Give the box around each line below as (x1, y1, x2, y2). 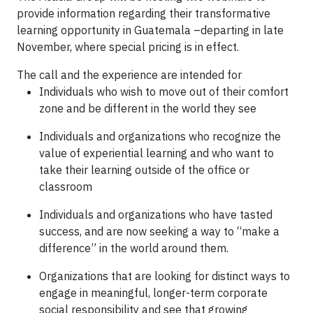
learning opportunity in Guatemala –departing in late (17, 23, 284, 37)
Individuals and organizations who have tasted (39, 208, 272, 221)
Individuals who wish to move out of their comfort (39, 85, 289, 99)
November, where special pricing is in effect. (17, 40, 239, 54)
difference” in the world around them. (39, 241, 228, 255)
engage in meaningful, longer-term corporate (39, 286, 268, 300)
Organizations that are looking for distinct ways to (39, 269, 290, 283)
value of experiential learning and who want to (39, 146, 274, 160)
